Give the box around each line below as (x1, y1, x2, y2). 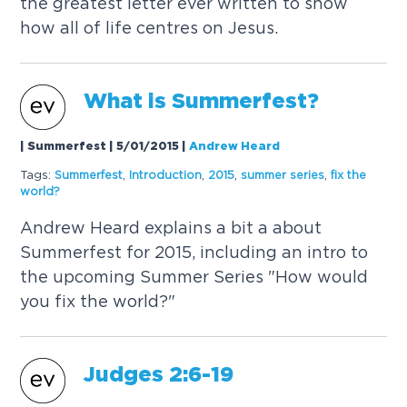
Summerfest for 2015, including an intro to (20, 243, 369, 262)
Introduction (129, 168, 203, 181)
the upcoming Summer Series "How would (20, 268, 369, 286)
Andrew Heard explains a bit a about (20, 219, 323, 237)
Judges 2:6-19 (84, 366, 234, 386)
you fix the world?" (20, 293, 176, 311)
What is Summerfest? (84, 92, 320, 112)
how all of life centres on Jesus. (20, 18, 279, 36)
